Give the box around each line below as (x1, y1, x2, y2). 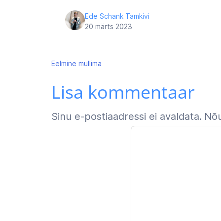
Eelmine (51, 59, 76, 68)
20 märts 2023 (85, 22, 132, 31)
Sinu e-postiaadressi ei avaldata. (51, 110, 202, 122)
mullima (78, 59, 102, 68)
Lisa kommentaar (51, 80, 195, 104)
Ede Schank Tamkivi (85, 12, 149, 20)
